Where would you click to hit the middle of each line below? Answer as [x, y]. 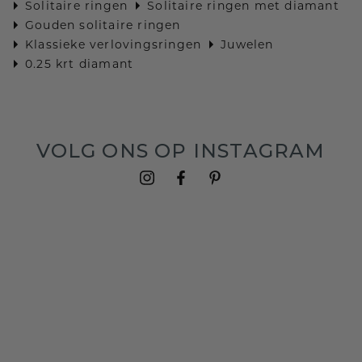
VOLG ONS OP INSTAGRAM [181, 151]
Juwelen [247, 45]
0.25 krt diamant [80, 64]
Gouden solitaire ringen [103, 25]
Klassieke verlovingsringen [114, 45]
